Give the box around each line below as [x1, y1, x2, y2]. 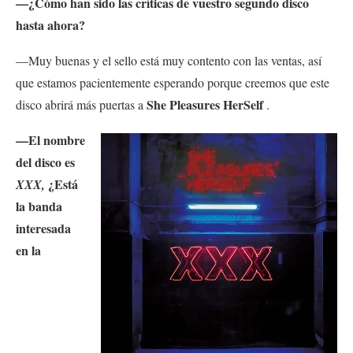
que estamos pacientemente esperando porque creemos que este [16, 74, 329, 91]
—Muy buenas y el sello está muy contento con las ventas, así [16, 52, 321, 69]
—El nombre [16, 131, 85, 150]
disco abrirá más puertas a [16, 96, 147, 113]
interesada [16, 219, 71, 238]
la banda [16, 197, 62, 216]
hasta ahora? [16, 16, 85, 35]
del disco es [16, 153, 75, 172]
